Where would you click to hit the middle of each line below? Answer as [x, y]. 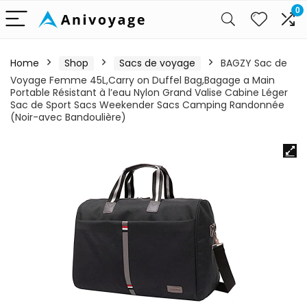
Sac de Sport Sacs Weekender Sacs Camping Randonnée [147, 105]
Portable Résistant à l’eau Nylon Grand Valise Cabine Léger [149, 93]
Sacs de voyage [157, 63]
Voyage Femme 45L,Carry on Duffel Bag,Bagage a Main [143, 80]
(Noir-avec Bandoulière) [68, 117]
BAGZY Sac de [254, 63]
